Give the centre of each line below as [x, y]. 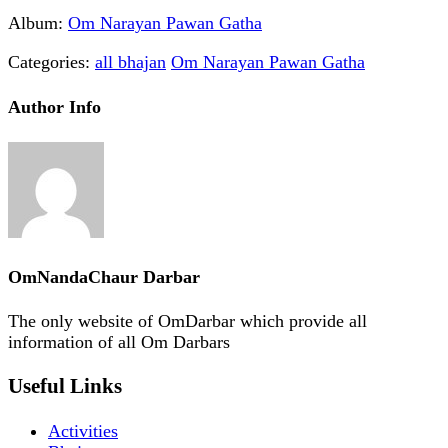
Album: [35, 22]
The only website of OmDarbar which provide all [187, 321]
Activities [83, 430]
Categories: [49, 61]
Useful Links [65, 386]
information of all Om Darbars [119, 342]
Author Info [54, 106]
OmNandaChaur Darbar [104, 276]
